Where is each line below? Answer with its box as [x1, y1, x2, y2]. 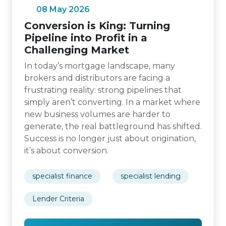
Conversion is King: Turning [24, 20, 170, 32]
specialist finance [32, 172, 92, 181]
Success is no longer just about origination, [24, 134, 196, 143]
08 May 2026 [36, 5, 90, 14]
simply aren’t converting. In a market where [24, 97, 200, 107]
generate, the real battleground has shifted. [24, 122, 202, 131]
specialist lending [121, 172, 181, 181]
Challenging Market [24, 44, 129, 56]
